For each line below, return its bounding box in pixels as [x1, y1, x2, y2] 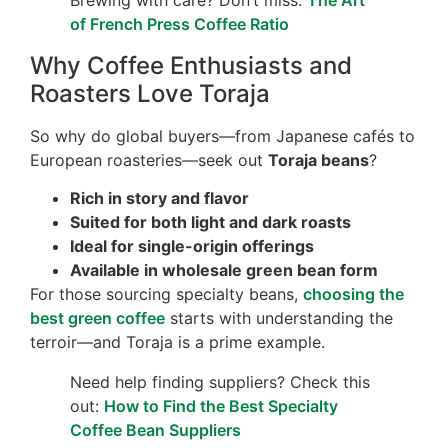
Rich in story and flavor [70, 188, 249, 209]
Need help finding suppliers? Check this [70, 372, 370, 393]
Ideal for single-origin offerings [70, 236, 314, 257]
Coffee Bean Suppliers [70, 420, 241, 441]
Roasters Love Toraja [30, 79, 270, 109]
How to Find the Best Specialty [104, 396, 338, 417]
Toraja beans [268, 150, 369, 171]
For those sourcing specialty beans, [30, 284, 303, 305]
